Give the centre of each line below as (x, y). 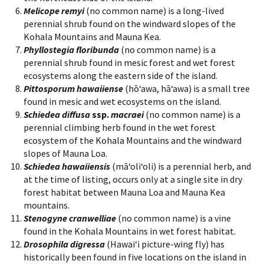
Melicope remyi (54, 10)
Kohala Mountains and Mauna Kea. (93, 36)
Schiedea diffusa (57, 114)
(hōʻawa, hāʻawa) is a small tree (187, 88)
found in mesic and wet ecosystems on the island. (124, 101)
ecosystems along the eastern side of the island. (121, 75)
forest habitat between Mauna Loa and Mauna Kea (124, 192)
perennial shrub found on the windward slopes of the (130, 23)
